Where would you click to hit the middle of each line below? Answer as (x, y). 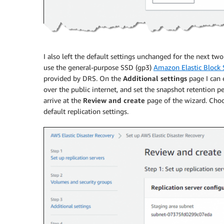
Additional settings (155, 78)
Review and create (114, 100)
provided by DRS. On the (83, 78)
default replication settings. (86, 111)
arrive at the (63, 100)
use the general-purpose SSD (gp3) (98, 67)
